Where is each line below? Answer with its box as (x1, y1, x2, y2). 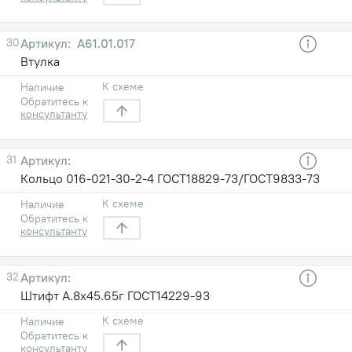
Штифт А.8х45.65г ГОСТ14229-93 (20, 287, 210, 303)
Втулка (20, 53, 60, 69)
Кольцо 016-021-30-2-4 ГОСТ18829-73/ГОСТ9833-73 (20, 170, 320, 186)
